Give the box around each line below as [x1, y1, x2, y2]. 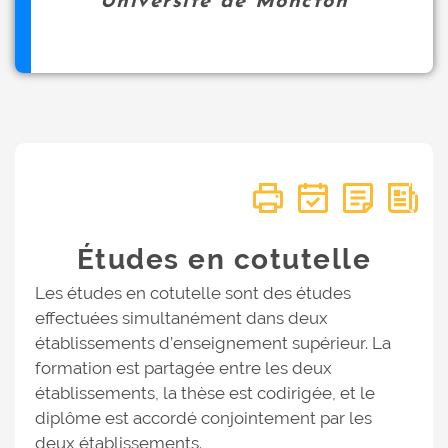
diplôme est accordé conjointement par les [35, 408, 372, 428]
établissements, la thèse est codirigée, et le [35, 383, 375, 403]
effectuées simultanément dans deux [35, 308, 328, 328]
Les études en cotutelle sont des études [35, 283, 351, 303]
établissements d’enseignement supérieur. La [35, 333, 391, 353]
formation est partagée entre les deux [35, 358, 332, 378]
